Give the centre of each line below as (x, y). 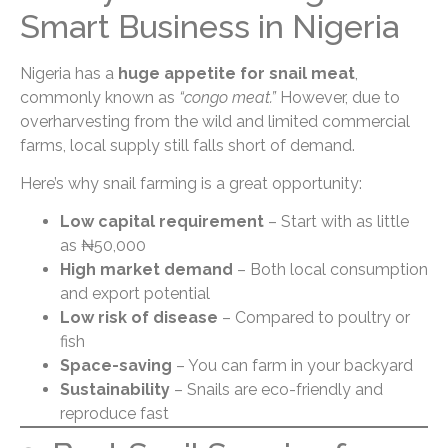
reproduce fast (114, 414)
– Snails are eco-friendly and (276, 390)
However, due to (338, 97)
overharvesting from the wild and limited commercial (215, 121)
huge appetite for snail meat (236, 73)
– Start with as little (336, 222)
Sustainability (115, 390)
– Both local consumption (330, 270)
